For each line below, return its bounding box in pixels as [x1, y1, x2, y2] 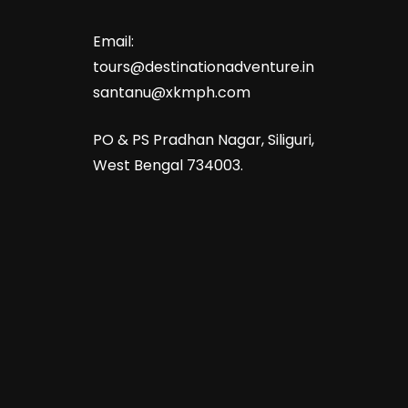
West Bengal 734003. [93, 154, 243, 176]
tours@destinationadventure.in [93, 56, 314, 77]
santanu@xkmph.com [93, 81, 250, 103]
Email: [93, 30, 134, 52]
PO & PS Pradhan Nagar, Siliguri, [93, 128, 314, 150]
